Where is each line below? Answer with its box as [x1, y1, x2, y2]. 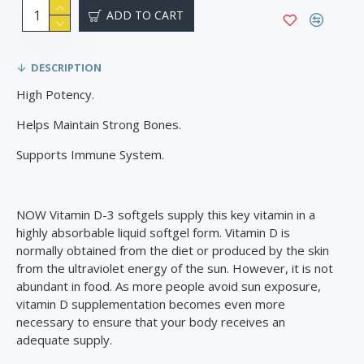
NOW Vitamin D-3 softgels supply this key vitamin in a [16, 206, 315, 223]
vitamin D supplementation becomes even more [16, 296, 285, 312]
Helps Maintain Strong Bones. [16, 116, 181, 132]
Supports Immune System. [16, 146, 164, 162]
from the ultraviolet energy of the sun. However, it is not [16, 260, 333, 276]
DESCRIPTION [31, 60, 102, 75]
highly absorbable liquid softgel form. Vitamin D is [16, 224, 290, 240]
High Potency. [16, 86, 94, 102]
